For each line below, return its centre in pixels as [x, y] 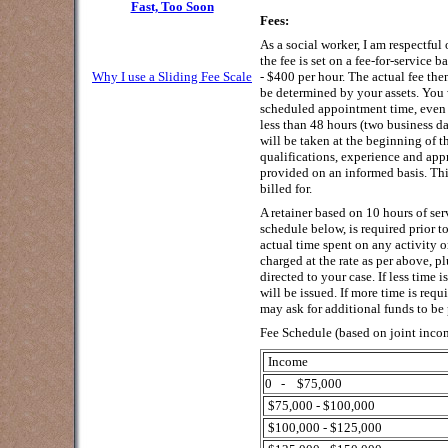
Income [286, 361]
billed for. [286, 188]
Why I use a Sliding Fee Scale [172, 76]
